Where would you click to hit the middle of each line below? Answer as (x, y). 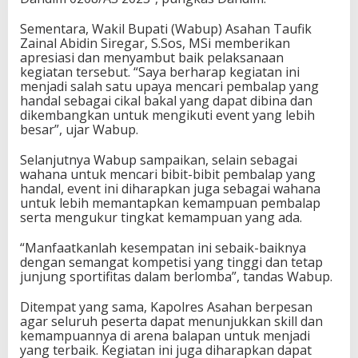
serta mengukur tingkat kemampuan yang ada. (161, 217)
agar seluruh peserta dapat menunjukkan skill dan (171, 321)
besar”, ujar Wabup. (79, 129)
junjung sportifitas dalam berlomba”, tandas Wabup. (176, 276)
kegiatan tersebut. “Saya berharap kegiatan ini (160, 72)
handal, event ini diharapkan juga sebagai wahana (170, 188)
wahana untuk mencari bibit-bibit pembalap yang (168, 174)
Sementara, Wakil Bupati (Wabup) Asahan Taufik (166, 28)
